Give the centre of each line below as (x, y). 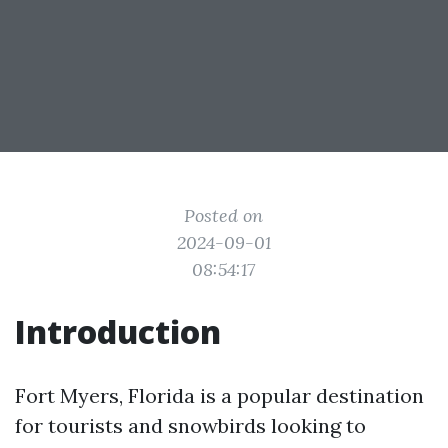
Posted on (224, 215)
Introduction (118, 331)
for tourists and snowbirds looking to (190, 425)
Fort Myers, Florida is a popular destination (219, 395)
